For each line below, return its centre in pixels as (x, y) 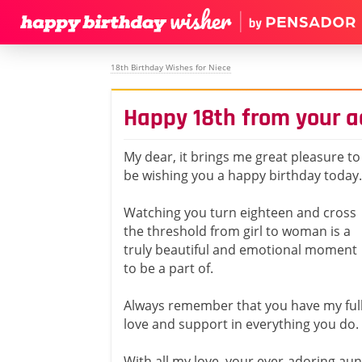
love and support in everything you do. (241, 324)
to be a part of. (168, 268)
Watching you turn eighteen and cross (240, 213)
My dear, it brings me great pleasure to (242, 157)
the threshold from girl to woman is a (237, 231)
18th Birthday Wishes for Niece (171, 67)
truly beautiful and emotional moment (240, 250)
